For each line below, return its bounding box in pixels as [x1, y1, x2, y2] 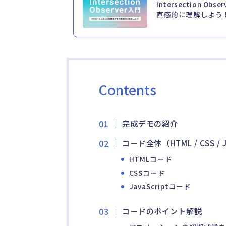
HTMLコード [129, 154, 173, 164]
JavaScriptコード [129, 181, 192, 192]
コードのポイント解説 [122, 205, 202, 217]
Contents [99, 80, 156, 100]
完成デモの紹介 [122, 118, 179, 129]
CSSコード [129, 167, 165, 178]
